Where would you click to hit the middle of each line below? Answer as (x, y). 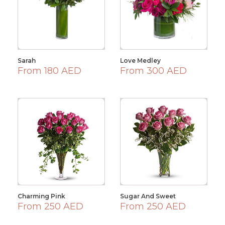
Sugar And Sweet (148, 196)
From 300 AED (153, 71)
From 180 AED (49, 71)
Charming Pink (41, 196)
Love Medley (140, 61)
